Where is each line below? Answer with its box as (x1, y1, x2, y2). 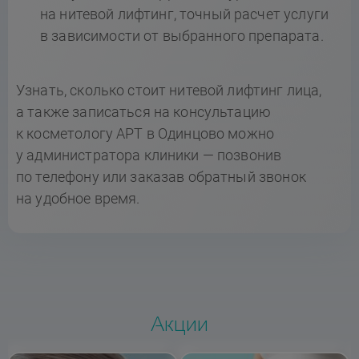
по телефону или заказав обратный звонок (16, 167, 306, 185)
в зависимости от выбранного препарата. (40, 26, 324, 44)
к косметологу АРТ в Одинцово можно (16, 124, 275, 142)
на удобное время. (16, 189, 140, 207)
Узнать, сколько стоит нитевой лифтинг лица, (16, 81, 322, 99)
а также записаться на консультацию (16, 103, 272, 120)
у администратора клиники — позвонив (16, 146, 282, 163)
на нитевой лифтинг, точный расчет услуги (40, 5, 329, 22)
